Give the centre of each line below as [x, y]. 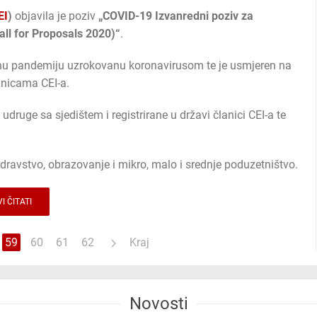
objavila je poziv [55, 16]
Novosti [158, 304]
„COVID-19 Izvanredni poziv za [176, 16]
